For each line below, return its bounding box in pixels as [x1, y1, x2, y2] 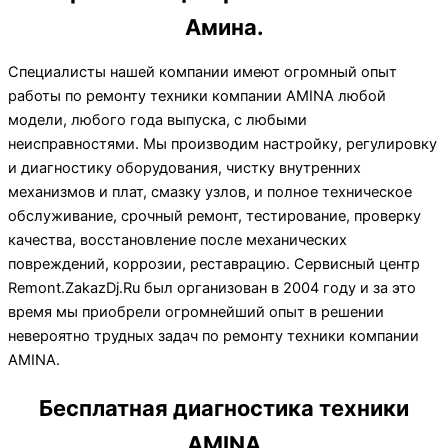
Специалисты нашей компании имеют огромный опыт [8, 62, 397, 81]
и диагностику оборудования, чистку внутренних [8, 158, 361, 177]
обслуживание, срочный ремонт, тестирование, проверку [8, 206, 421, 225]
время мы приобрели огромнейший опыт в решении [8, 302, 384, 321]
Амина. [184, 14, 264, 41]
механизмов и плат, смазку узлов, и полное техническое [8, 182, 412, 201]
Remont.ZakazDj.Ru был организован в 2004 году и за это [8, 278, 416, 297]
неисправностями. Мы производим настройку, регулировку [8, 134, 437, 153]
